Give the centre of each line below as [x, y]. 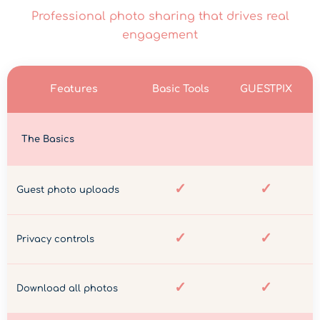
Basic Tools [180, 89]
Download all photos [67, 289]
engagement [160, 35]
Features [75, 89]
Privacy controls [55, 240]
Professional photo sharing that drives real [160, 17]
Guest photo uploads [68, 190]
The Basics [48, 140]
